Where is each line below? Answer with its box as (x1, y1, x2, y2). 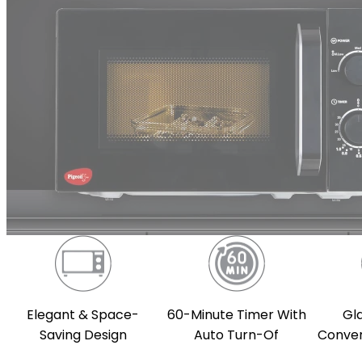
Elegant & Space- (27, 305, 140, 325)
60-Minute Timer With (166, 305, 306, 325)
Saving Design (39, 326, 127, 345)
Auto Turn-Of (194, 326, 280, 345)
